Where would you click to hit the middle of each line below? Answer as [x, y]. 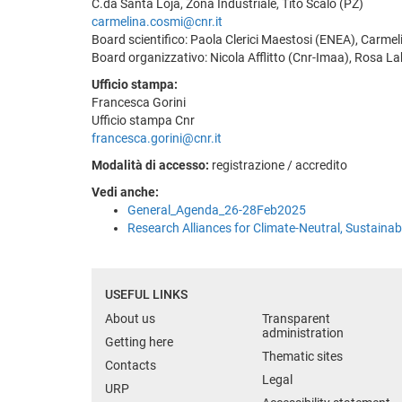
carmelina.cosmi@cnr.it [157, 21]
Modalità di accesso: [150, 165]
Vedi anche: [125, 192]
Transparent [296, 318]
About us [130, 318]
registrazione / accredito [278, 165]
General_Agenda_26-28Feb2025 [217, 210]
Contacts [131, 365]
